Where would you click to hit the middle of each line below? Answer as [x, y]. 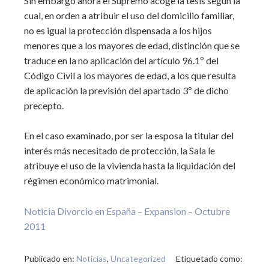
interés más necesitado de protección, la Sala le [119, 150]
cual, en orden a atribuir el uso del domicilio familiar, [129, 15]
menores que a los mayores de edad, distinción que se [132, 45]
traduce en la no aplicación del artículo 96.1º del [121, 60]
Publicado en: [50, 258]
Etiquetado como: [209, 258]
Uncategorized [138, 258]
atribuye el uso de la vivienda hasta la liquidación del [130, 165]
